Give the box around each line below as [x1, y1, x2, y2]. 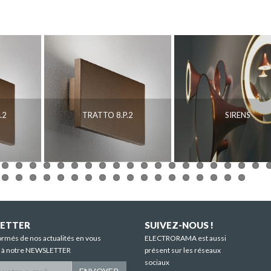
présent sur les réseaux [145, 246, 221, 255]
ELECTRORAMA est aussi [145, 233, 226, 243]
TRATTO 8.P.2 [82, 110, 133, 120]
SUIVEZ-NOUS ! [145, 220, 214, 231]
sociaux [145, 258, 169, 267]
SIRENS [225, 110, 250, 120]
